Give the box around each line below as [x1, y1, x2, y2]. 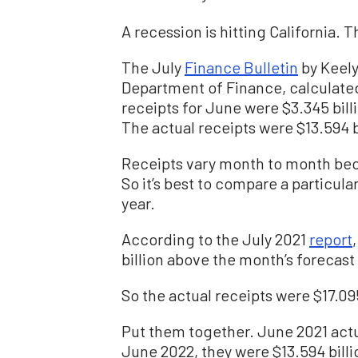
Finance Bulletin [185, 58, 298, 78]
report [309, 229, 352, 249]
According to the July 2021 [121, 229, 309, 249]
